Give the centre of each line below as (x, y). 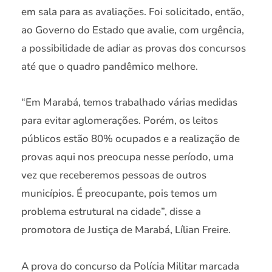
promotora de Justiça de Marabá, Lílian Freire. (126, 230)
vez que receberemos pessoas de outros (114, 175)
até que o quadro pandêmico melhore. (110, 66)
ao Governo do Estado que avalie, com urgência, (133, 30)
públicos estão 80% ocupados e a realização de (131, 139)
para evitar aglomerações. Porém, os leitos (120, 121)
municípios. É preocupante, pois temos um (119, 194)
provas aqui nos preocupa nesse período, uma (127, 157)
